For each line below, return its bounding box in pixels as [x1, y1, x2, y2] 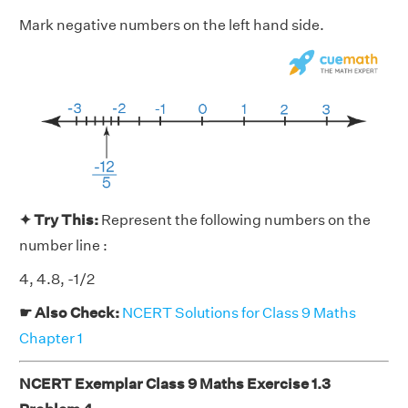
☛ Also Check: [19, 303, 122, 321]
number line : [19, 236, 107, 254]
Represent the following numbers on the [101, 210, 371, 229]
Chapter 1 [19, 329, 83, 347]
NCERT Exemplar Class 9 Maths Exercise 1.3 [19, 374, 331, 393]
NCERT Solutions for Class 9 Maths [122, 303, 356, 321]
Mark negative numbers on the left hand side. [19, 15, 324, 34]
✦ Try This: [19, 210, 101, 229]
